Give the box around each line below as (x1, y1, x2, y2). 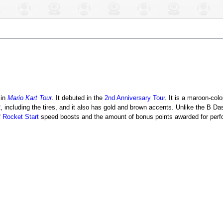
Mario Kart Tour (7, 95, 52, 102)
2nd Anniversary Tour (104, 95, 165, 102)
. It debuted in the (51, 95, 105, 102)
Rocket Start (2, 113, 39, 121)
